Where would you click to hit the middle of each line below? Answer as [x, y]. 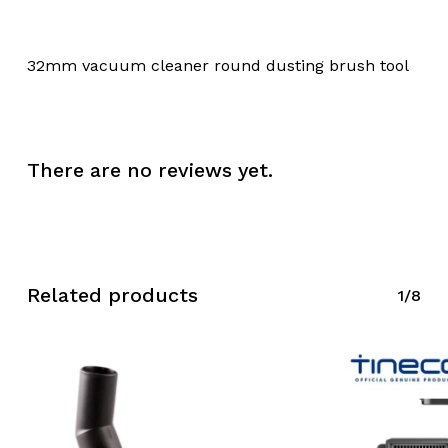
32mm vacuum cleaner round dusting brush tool [217, 65]
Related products [112, 295]
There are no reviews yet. [149, 170]
